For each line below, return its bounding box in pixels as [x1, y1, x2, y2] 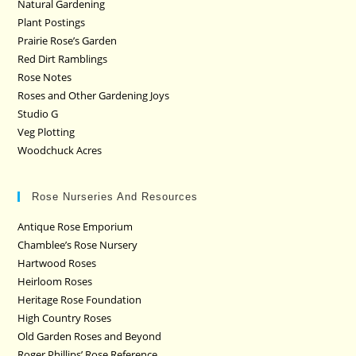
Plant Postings [17, 14, 86, 29]
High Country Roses [17, 310, 112, 325]
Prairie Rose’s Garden [17, 33, 118, 48]
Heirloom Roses [17, 273, 93, 288]
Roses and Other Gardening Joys [17, 87, 170, 103]
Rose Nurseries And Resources [32, 190, 199, 203]
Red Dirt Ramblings [17, 51, 108, 66]
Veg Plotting [17, 124, 75, 139]
